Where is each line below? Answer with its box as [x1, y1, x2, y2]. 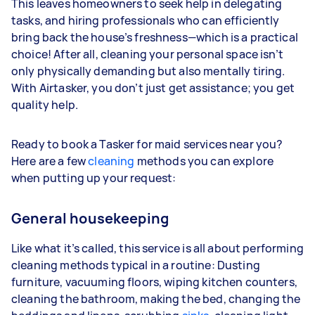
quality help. [11, 96, 78, 112]
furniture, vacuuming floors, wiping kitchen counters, [11, 274, 297, 290]
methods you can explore [134, 153, 274, 169]
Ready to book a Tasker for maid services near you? [11, 136, 283, 152]
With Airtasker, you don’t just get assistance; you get [11, 79, 295, 96]
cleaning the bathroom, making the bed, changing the [11, 290, 301, 307]
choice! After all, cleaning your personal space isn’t [11, 46, 283, 62]
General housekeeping [11, 208, 169, 228]
